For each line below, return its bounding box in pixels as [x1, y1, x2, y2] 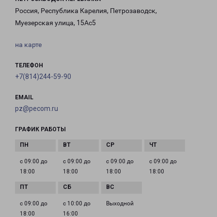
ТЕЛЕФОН [15, 62, 43, 69]
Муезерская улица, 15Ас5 [15, 19, 96, 27]
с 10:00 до [63, 200, 91, 207]
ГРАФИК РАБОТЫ [15, 126, 66, 133]
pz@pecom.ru [15, 105, 58, 113]
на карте [15, 41, 42, 49]
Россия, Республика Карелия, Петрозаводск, [15, 7, 157, 15]
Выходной [106, 200, 134, 207]
